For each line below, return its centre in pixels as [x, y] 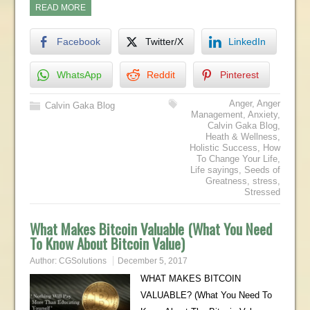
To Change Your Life [237, 159]
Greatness [227, 181]
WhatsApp [79, 75]
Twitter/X [164, 42]
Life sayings [215, 170]
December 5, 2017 [152, 261]
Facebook [78, 42]
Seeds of [263, 170]
